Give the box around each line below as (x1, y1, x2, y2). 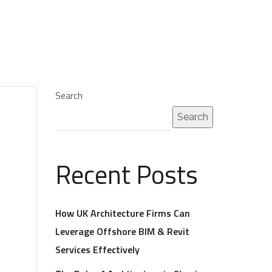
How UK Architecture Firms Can (55, 206, 190, 220)
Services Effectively (55, 242, 140, 257)
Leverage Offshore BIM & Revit (55, 224, 189, 239)
